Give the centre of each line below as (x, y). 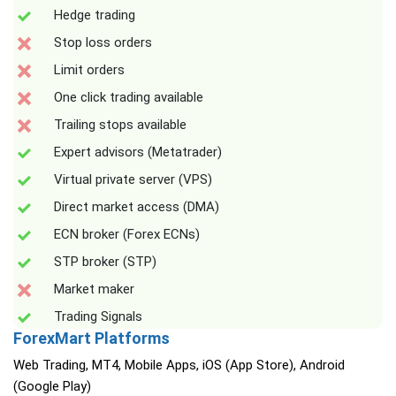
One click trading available (129, 98)
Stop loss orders (103, 43)
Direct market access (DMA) (137, 207)
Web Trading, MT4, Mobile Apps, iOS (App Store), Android (179, 366)
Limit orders (89, 70)
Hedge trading (95, 15)
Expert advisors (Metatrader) (138, 152)
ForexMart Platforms (91, 339)
